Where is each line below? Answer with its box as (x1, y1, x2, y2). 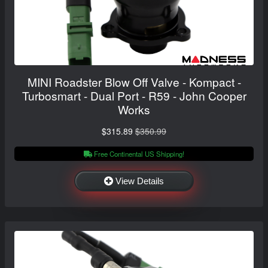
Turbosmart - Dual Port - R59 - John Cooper (22, 87, 246, 103)
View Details (115, 175, 164, 186)
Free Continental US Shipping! (92, 148, 184, 159)
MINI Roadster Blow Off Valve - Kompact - (27, 73, 241, 90)
